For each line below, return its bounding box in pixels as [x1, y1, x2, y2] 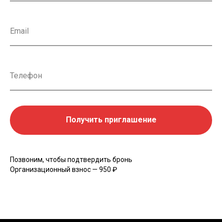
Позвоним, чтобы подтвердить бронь [10, 156, 132, 164]
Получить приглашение [65, 115, 157, 125]
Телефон [10, 70, 42, 80]
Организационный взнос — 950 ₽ [10, 166, 117, 174]
